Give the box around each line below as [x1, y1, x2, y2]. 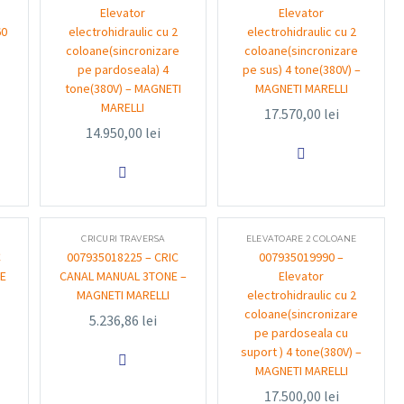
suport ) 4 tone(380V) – [241, 344, 363, 360]
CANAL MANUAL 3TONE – [59, 268, 187, 284]
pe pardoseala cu [254, 325, 349, 341]
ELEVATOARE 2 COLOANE [245, 234, 357, 243]
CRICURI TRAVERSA [81, 234, 165, 243]
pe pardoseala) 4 [77, 61, 169, 78]
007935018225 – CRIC [67, 249, 179, 265]
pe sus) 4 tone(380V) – [242, 61, 361, 78]
